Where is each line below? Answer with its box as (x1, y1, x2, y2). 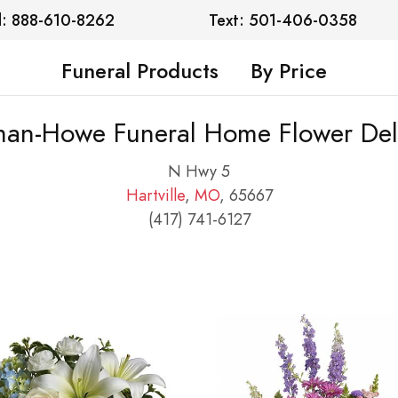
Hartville (125, 183, 185, 206)
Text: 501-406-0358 (209, 9, 358, 31)
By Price (251, 57, 328, 85)
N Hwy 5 (168, 159, 230, 182)
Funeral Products (61, 57, 219, 85)
